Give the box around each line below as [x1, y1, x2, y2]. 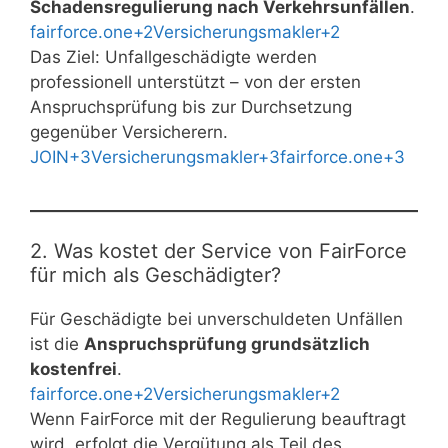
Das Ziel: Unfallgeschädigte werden [30, 47, 317, 68]
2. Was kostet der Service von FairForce [30, 238, 407, 263]
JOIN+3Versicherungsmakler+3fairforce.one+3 [30, 147, 405, 168]
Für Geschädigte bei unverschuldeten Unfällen [30, 308, 403, 329]
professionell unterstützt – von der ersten [30, 72, 361, 93]
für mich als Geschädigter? [30, 262, 281, 287]
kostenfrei [30, 358, 117, 379]
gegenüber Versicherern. [30, 122, 228, 143]
